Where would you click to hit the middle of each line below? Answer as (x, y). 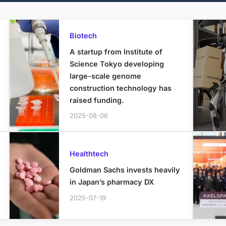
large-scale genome (105, 76)
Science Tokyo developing (117, 64)
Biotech (83, 35)
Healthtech (89, 154)
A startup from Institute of (116, 51)
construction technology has (120, 88)
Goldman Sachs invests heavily (125, 170)
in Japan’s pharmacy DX (111, 182)
